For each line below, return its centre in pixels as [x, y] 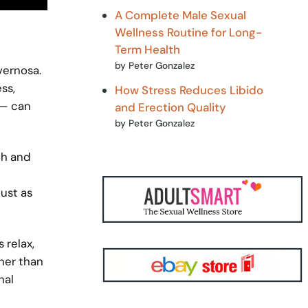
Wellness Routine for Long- [188, 32]
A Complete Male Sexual [180, 15]
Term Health [147, 49]
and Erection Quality [170, 108]
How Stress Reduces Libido [189, 90]
